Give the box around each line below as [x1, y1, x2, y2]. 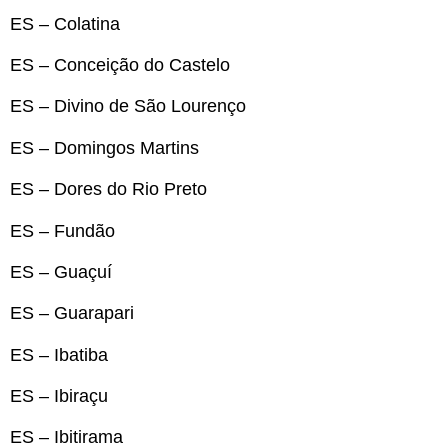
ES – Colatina [10, 13, 120, 34]
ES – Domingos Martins [10, 137, 199, 158]
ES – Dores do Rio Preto [10, 179, 207, 200]
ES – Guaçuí [10, 261, 112, 282]
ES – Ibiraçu [10, 386, 108, 407]
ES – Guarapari [10, 303, 134, 324]
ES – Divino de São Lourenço [10, 96, 246, 117]
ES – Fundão [10, 220, 115, 241]
